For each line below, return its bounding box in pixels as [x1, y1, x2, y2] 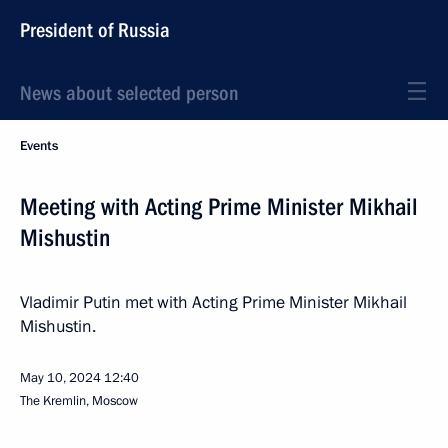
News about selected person [20, 81, 239, 105]
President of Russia [20, 18, 170, 42]
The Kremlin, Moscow [20, 392, 138, 410]
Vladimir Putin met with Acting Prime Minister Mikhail [20, 291, 407, 314]
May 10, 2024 [20, 369, 101, 387]
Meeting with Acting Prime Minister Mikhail [20, 193, 418, 221]
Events [20, 137, 58, 155]
